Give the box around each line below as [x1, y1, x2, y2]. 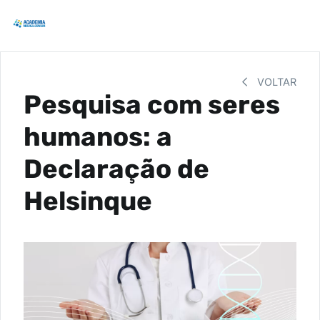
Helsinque [24, 186, 152, 216]
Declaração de [24, 154, 209, 184]
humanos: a [24, 121, 172, 152]
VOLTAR [254, 76, 296, 88]
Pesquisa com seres [24, 89, 280, 120]
